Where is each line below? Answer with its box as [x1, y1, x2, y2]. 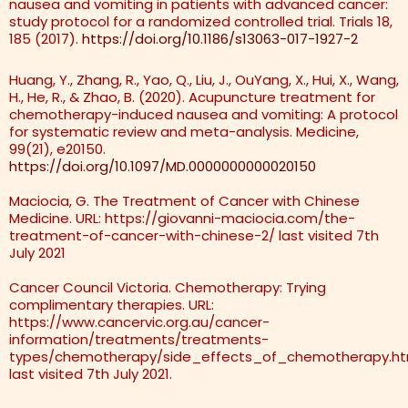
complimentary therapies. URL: [9, 294, 214, 314]
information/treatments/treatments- [9, 329, 269, 349]
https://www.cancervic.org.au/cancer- [9, 311, 270, 331]
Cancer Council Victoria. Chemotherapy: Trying [9, 277, 326, 297]
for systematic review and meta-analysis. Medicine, [9, 121, 359, 141]
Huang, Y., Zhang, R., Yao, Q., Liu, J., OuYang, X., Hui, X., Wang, [9, 69, 399, 89]
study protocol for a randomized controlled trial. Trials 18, [9, 11, 393, 31]
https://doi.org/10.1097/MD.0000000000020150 [9, 156, 316, 176]
